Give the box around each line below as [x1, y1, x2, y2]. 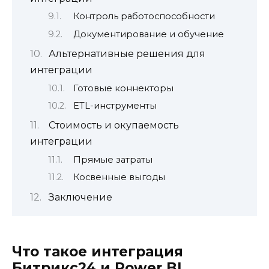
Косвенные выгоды [73, 172, 165, 183]
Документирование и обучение [73, 28, 224, 40]
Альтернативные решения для [48, 48, 205, 60]
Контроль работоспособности [73, 11, 215, 22]
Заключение [48, 191, 112, 203]
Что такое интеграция [12, 243, 183, 260]
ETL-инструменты [73, 100, 157, 111]
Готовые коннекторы [73, 82, 174, 94]
